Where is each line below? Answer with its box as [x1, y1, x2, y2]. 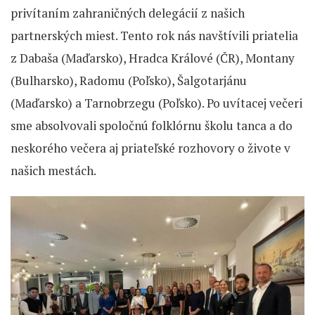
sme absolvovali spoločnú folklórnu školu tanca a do [11, 117, 292, 134]
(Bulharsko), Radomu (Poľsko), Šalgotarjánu [11, 72, 247, 89]
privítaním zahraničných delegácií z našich [11, 5, 245, 21]
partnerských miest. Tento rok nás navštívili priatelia [11, 27, 298, 44]
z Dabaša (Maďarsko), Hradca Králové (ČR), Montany [11, 50, 295, 66]
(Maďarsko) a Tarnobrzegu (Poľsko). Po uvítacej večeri [11, 95, 302, 111]
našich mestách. [11, 162, 96, 179]
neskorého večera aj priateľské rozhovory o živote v [11, 140, 290, 156]
